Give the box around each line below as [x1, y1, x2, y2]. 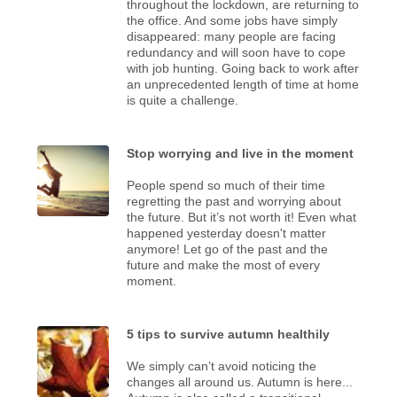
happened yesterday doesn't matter [127, 225, 327, 240]
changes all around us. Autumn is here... [127, 374, 354, 389]
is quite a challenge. [127, 92, 239, 107]
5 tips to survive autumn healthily [127, 326, 331, 341]
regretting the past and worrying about [127, 193, 342, 208]
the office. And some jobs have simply [127, 12, 339, 27]
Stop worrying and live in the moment [127, 145, 354, 160]
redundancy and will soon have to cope [127, 44, 346, 59]
